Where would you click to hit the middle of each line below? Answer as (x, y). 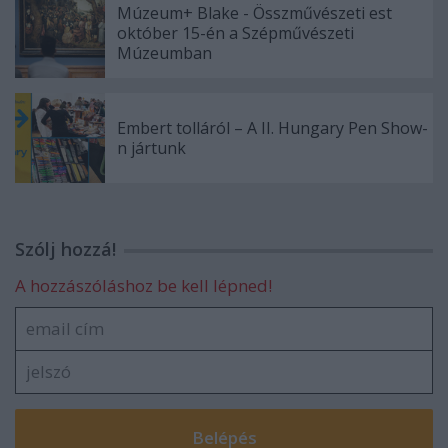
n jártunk (151, 148)
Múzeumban (164, 53)
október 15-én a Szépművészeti (235, 33)
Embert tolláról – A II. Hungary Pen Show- (272, 128)
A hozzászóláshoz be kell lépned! (143, 286)
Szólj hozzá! (65, 249)
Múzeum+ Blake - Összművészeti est (254, 13)
